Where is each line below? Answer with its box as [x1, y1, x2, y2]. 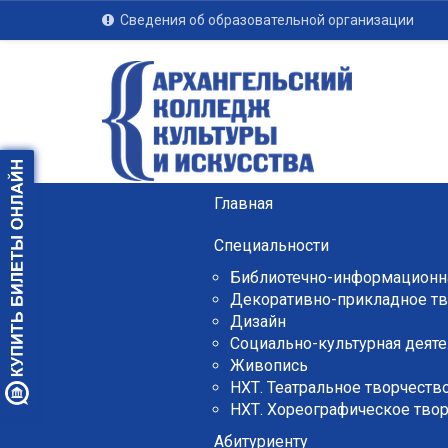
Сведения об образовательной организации [120, 12, 414, 28]
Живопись [229, 356, 308, 375]
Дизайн [229, 312, 286, 331]
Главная [213, 194, 273, 213]
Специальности [213, 236, 329, 255]
